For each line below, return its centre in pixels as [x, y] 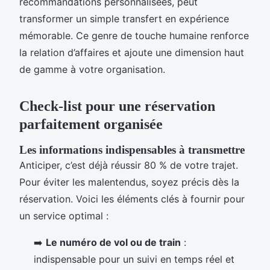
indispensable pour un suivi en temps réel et [134, 259]
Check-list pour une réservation [117, 106]
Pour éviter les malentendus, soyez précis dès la [129, 182]
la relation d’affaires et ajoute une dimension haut [132, 53]
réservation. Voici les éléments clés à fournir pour [132, 199]
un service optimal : [64, 216]
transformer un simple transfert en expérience [124, 19]
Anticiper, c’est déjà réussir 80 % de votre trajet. [129, 165]
